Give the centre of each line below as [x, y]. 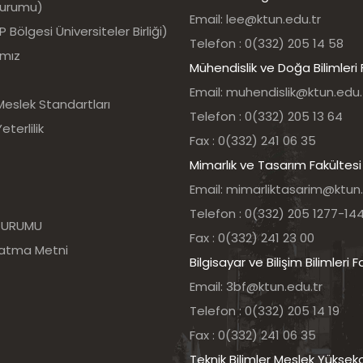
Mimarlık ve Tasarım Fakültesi [275, 165]
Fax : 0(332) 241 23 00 [252, 238]
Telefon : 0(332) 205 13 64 [266, 117]
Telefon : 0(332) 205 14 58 [267, 44]
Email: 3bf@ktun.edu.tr [256, 287]
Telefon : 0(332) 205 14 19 [265, 311]
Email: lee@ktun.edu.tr [255, 19]
